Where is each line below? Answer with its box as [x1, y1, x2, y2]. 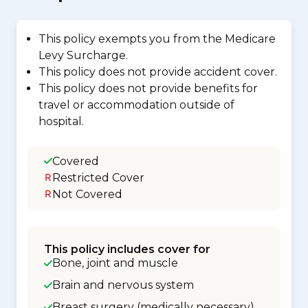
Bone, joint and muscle [52, 256, 178, 269]
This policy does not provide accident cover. [38, 65, 277, 78]
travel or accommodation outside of [38, 98, 234, 111]
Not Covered [52, 188, 122, 201]
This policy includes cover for [44, 243, 210, 256]
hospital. [38, 115, 84, 128]
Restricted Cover [52, 171, 144, 184]
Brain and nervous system [52, 278, 194, 291]
